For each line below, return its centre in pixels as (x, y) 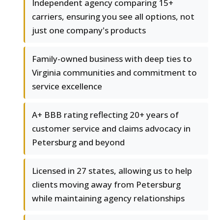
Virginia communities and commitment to (114, 73)
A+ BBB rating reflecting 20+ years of (105, 115)
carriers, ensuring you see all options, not (113, 17)
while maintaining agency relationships (108, 198)
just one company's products (89, 30)
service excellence (67, 86)
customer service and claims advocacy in (111, 129)
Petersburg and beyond (78, 142)
